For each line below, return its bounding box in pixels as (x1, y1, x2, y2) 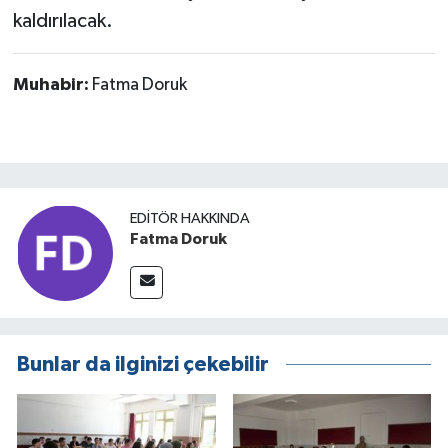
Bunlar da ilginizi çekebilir (17, 354, 269, 376)
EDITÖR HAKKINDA (130, 210, 250, 226)
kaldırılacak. (12, 11, 113, 32)
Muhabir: (12, 76, 92, 95)
